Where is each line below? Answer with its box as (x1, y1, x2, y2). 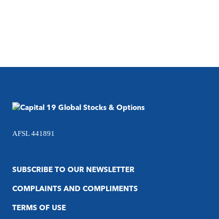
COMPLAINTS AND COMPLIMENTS (12, 186, 138, 193)
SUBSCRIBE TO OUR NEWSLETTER (12, 167, 134, 174)
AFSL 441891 (12, 130, 55, 137)
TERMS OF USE (12, 205, 66, 212)
